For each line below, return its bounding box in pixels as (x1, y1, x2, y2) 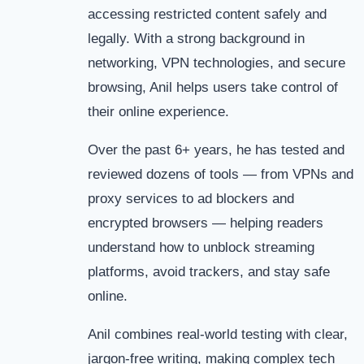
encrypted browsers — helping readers (88, 214, 323, 231)
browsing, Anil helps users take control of (88, 79, 338, 95)
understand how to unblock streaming (88, 239, 314, 255)
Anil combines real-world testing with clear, (88, 326, 348, 342)
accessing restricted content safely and (88, 6, 327, 22)
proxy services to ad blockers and (88, 190, 294, 206)
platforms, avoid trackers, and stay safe (88, 263, 330, 279)
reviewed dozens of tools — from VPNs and (88, 166, 353, 182)
